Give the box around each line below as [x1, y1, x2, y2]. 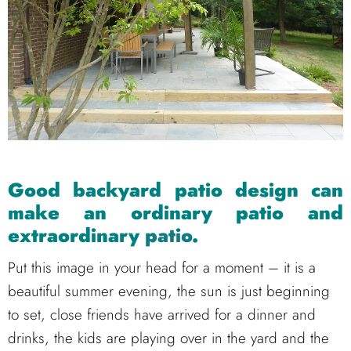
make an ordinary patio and [8, 199, 343, 227]
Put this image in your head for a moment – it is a [8, 257, 316, 279]
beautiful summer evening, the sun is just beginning [8, 280, 330, 302]
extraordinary [8, 222, 145, 250]
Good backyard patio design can [8, 176, 343, 204]
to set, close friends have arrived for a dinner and [8, 304, 316, 326]
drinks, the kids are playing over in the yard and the [8, 327, 329, 349]
